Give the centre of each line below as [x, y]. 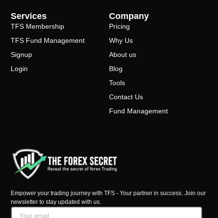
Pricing [119, 26]
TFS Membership [38, 26]
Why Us [121, 40]
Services [29, 16]
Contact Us [126, 97]
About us [123, 54]
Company [129, 16]
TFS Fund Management [48, 40]
